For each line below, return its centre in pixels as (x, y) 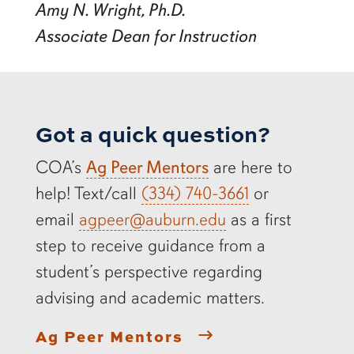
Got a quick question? (153, 134)
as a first (258, 220)
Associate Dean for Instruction (146, 36)
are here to (250, 168)
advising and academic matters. (150, 298)
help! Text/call (88, 194)
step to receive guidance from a (150, 246)
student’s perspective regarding (149, 272)
